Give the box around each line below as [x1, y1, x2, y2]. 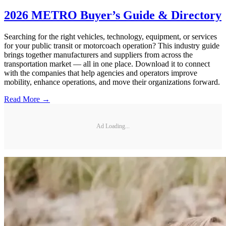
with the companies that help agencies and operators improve [4, 68, 197, 77]
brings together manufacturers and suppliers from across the [4, 50, 193, 59]
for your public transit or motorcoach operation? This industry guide [4, 41, 219, 50]
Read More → [4, 94, 50, 103]
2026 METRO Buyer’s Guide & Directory [4, 8, 221, 22]
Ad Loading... [96, 123, 130, 130]
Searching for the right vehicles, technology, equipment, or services [4, 32, 217, 41]
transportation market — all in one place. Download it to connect [4, 59, 210, 68]
